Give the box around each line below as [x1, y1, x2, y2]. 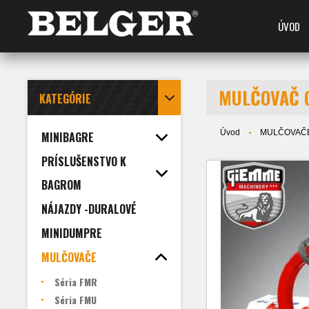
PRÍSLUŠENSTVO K [41, 153, 126, 170]
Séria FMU [54, 292, 97, 307]
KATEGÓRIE [39, 90, 91, 107]
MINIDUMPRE [41, 225, 102, 241]
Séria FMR [54, 275, 97, 289]
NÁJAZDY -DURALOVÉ [41, 201, 137, 217]
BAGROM [41, 177, 81, 193]
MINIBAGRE [41, 129, 94, 146]
